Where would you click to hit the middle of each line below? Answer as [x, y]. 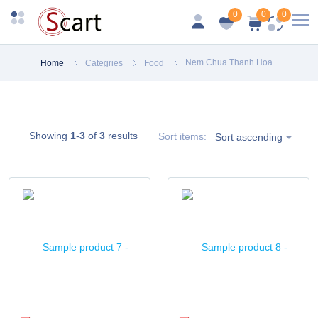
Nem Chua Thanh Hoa [229, 62]
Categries [104, 63]
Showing [49, 136]
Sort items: [182, 137]
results [121, 136]
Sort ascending [248, 137]
